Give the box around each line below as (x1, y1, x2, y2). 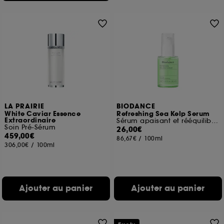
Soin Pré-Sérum (4, 123, 56, 131)
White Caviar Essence (4, 109, 81, 118)
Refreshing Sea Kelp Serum (116, 109, 210, 118)
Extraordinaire (4, 116, 56, 125)
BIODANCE (116, 102, 156, 111)
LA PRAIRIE (4, 102, 45, 111)
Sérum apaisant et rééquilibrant (211, 116, 218, 125)
